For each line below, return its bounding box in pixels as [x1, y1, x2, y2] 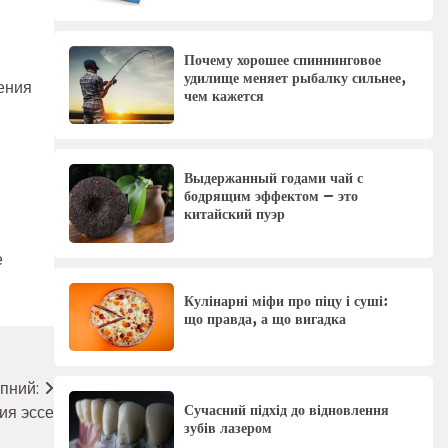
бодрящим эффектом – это [183, 185, 358, 208]
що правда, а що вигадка [183, 307, 346, 330]
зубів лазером [183, 417, 272, 440]
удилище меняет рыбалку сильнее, [183, 66, 406, 89]
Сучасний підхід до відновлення [183, 399, 389, 422]
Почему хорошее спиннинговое [183, 48, 381, 71]
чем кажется [183, 84, 264, 107]
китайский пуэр [183, 203, 285, 226]
